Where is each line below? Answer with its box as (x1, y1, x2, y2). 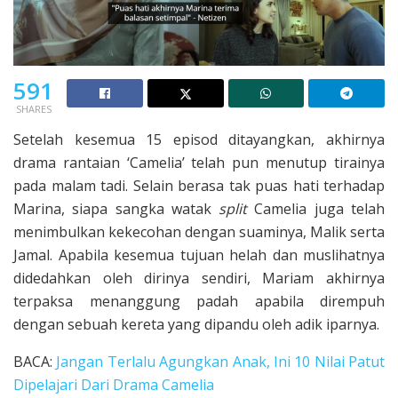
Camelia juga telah (247, 198, 386, 219)
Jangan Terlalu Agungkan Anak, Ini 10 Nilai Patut (56, 351, 385, 371)
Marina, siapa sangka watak (13, 198, 219, 219)
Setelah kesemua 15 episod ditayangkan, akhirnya (13, 129, 385, 149)
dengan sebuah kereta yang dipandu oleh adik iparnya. (13, 314, 379, 334)
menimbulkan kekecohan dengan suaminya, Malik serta (13, 221, 385, 242)
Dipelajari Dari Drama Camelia (13, 374, 214, 394)
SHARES (15, 101, 52, 115)
